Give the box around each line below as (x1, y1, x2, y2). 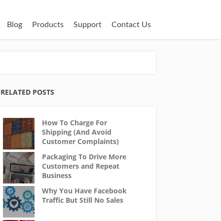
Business (41, 171, 72, 180)
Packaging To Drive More (41, 152, 126, 161)
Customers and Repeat (41, 161, 119, 171)
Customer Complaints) (41, 137, 119, 146)
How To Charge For (41, 118, 107, 127)
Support (74, 21, 102, 29)
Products (32, 21, 64, 29)
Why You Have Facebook (41, 186, 127, 195)
